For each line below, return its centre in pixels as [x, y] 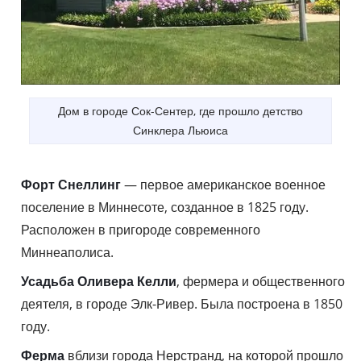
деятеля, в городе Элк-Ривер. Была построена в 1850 [182, 304]
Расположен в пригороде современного [141, 230]
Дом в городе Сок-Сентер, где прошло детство [180, 111]
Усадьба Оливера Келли [99, 282]
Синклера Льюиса [180, 131]
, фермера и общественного [261, 282]
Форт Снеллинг [71, 185]
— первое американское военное [223, 185]
